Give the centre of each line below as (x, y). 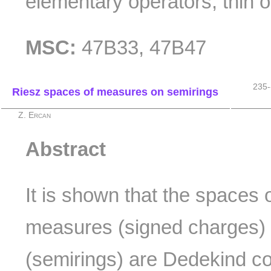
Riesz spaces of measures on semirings (115, 92)
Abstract (66, 149)
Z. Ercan (35, 116)
